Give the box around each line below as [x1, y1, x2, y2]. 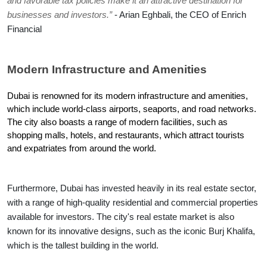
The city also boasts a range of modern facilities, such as [7, 117, 228, 127]
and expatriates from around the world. [7, 143, 156, 153]
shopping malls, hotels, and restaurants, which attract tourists [7, 130, 244, 140]
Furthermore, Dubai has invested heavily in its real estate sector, [7, 183, 256, 193]
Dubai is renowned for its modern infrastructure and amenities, [7, 91, 248, 101]
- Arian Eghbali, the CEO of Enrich [112, 10, 246, 20]
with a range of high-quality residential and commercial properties [7, 197, 258, 207]
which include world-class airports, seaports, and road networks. [7, 104, 256, 114]
